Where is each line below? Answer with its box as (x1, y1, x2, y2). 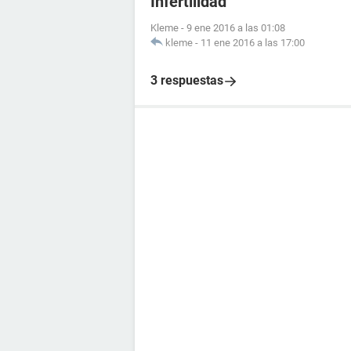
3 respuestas (150, 73, 223, 88)
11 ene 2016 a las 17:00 (201, 37, 305, 49)
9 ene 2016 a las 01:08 (186, 22, 285, 34)
